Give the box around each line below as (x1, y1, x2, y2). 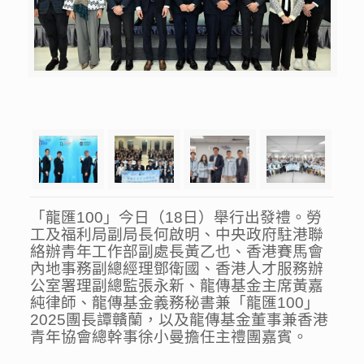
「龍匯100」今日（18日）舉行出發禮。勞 (30, 209, 323, 226)
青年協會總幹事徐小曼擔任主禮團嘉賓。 (30, 328, 309, 345)
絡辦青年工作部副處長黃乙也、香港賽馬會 (30, 243, 324, 260)
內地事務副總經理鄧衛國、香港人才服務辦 (30, 260, 324, 277)
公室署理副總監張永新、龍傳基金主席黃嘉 (30, 277, 324, 294)
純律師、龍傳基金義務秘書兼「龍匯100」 (30, 294, 320, 311)
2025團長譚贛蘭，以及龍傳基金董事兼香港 (30, 311, 329, 328)
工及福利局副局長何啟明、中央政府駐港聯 (30, 226, 324, 243)
